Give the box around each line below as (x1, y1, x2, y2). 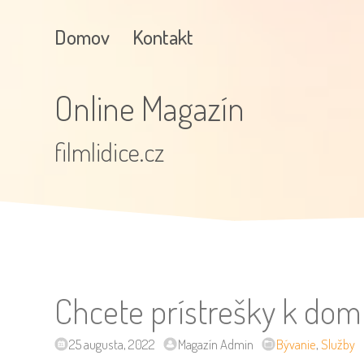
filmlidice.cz (54, 136, 165, 168)
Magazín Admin (178, 336, 254, 353)
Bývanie (276, 336, 317, 353)
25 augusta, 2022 (69, 336, 156, 353)
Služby (321, 336, 356, 353)
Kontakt (132, 23, 193, 50)
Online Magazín (54, 86, 245, 130)
